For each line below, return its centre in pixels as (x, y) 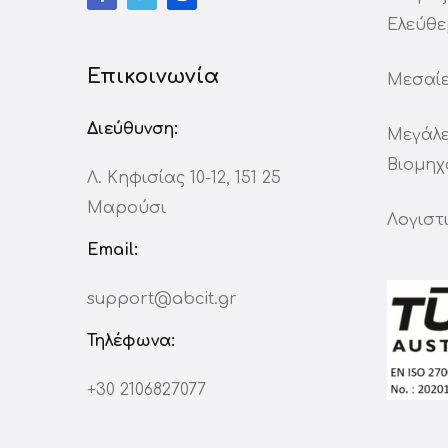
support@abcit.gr (162, 299)
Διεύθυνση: (132, 129)
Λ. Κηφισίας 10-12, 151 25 (184, 178)
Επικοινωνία (153, 76)
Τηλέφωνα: (131, 341)
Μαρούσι (126, 208)
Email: (112, 250)
